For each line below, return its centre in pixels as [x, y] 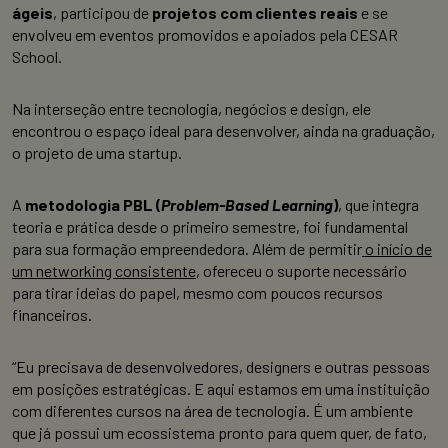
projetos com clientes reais [253, 13]
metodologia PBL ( [93, 205]
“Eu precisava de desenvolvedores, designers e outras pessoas [221, 367]
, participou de [101, 13]
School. [37, 57]
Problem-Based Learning [247, 205]
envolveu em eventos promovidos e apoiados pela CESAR [205, 35]
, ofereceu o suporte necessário [301, 271]
